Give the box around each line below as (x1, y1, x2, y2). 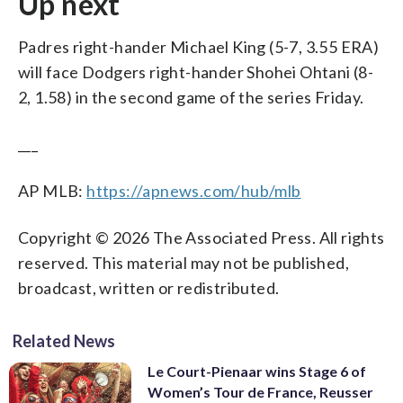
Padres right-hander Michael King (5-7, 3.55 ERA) (18, 36, 380, 57)
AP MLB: (18, 180, 87, 201)
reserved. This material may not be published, (18, 252, 349, 273)
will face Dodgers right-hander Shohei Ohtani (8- (18, 61, 374, 82)
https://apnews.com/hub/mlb (86, 180, 301, 201)
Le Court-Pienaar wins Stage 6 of (148, 362, 366, 380)
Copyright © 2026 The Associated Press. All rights (18, 227, 385, 247)
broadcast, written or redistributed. (18, 277, 280, 298)
